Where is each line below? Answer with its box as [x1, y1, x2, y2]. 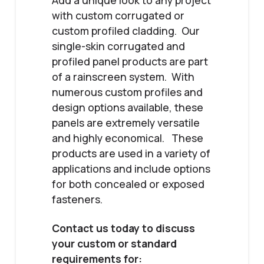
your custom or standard [51, 236, 177, 251]
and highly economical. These [51, 131, 203, 146]
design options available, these [51, 100, 203, 115]
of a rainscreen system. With [51, 70, 194, 84]
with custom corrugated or [51, 8, 184, 23]
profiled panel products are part [51, 54, 208, 69]
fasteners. [51, 192, 103, 207]
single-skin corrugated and [51, 39, 185, 54]
